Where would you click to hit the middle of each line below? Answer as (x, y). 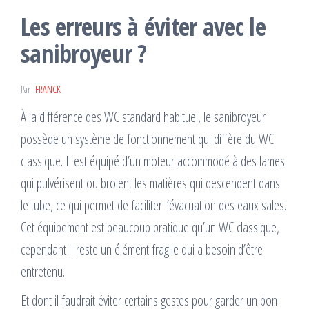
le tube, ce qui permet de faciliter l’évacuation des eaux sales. (153, 206)
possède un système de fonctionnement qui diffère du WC (147, 139)
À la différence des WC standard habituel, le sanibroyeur (143, 117)
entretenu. (43, 272)
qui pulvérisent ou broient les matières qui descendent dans (150, 183)
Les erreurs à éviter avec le (143, 27)
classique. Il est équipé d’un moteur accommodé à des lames (153, 161)
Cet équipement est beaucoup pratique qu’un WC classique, (150, 228)
